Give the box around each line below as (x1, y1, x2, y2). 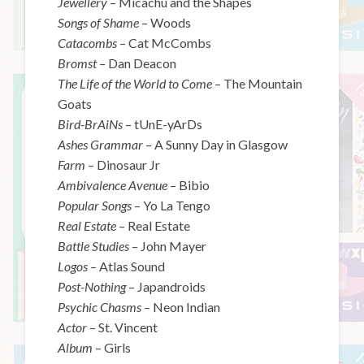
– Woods (141, 14, 192, 30)
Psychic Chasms (58, 298, 145, 314)
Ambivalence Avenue (58, 176, 171, 193)
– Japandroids (128, 278, 206, 294)
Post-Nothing (58, 278, 129, 294)
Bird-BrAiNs (58, 115, 126, 132)
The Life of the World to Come (58, 75, 215, 91)
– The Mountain (214, 75, 303, 91)
